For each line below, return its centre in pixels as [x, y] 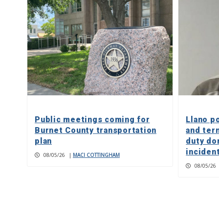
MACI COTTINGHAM [96, 155]
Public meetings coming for [92, 120]
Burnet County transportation [96, 130]
